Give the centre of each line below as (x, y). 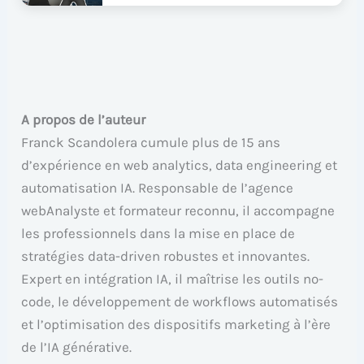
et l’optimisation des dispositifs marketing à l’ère (176, 324)
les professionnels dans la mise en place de (158, 233)
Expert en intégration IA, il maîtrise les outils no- (173, 278)
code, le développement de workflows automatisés (180, 301)
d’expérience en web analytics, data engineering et (180, 165)
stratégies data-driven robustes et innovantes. (166, 256)
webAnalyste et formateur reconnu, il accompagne (178, 210)
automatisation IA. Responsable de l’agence (158, 187)
